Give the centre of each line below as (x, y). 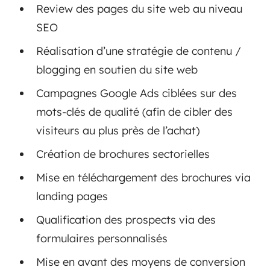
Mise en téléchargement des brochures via (143, 177)
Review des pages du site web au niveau (139, 8)
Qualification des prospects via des (126, 219)
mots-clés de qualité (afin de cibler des (134, 111)
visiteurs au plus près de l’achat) (118, 130)
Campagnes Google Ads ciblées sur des (137, 93)
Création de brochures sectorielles (123, 154)
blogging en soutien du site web (117, 69)
